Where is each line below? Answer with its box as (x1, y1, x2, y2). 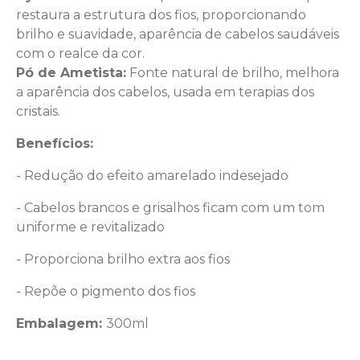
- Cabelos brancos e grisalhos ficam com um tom (16, 199, 325, 215)
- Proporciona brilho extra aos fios (16, 251, 230, 267)
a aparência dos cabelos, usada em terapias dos (16, 84, 314, 100)
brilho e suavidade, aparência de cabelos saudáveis (16, 26, 339, 42)
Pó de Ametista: (16, 64, 126, 80)
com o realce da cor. (16, 45, 145, 61)
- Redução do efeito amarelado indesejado (16, 167, 288, 183)
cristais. (16, 103, 60, 119)
